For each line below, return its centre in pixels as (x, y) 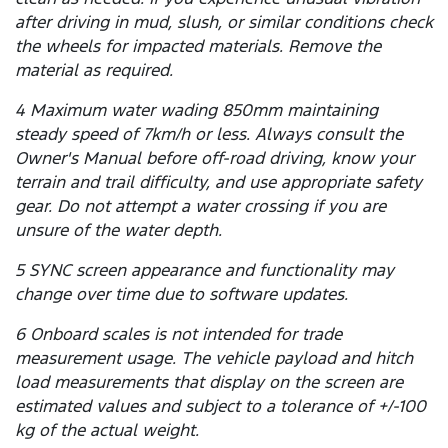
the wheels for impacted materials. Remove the (198, 46)
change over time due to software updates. (181, 294)
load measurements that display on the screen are (209, 382)
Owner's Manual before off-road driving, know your (214, 158)
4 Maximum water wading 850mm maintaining (196, 110)
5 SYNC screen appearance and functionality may (204, 270)
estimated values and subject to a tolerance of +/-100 (220, 406)
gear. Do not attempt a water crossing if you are (200, 206)
